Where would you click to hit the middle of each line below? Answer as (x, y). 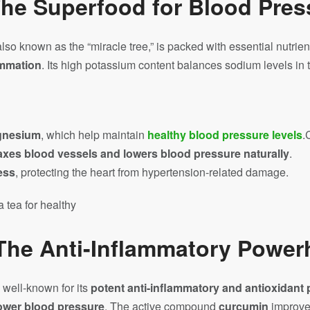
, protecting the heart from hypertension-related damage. (152, 172)
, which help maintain (94, 135)
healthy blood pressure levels (225, 135)
